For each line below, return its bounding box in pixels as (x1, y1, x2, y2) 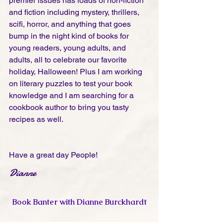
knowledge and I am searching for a (9, 91, 136, 101)
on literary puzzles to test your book (9, 79, 134, 89)
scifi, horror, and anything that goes (9, 19, 133, 29)
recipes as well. (9, 114, 63, 124)
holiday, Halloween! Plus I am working (9, 67, 144, 77)
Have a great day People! (9, 150, 98, 160)
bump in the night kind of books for (9, 31, 131, 41)
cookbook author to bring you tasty (9, 103, 131, 112)
